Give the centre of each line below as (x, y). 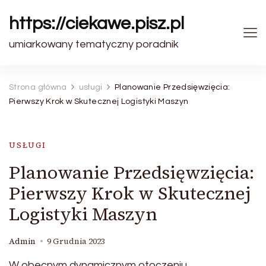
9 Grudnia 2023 (76, 241)
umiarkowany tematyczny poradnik (94, 44)
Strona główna (38, 87)
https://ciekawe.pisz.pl (96, 23)
